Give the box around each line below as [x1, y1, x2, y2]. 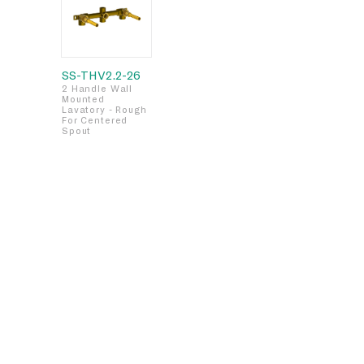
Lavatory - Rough [62, 104, 147, 115]
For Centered [62, 115, 128, 126]
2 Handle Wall [62, 83, 133, 94]
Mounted [62, 93, 106, 105]
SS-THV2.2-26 [62, 67, 141, 83]
